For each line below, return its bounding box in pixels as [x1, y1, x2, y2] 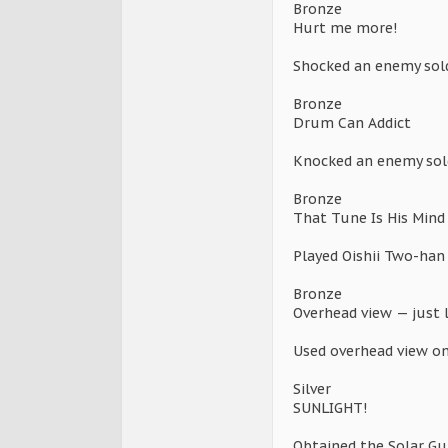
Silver [293, 380, 331, 399]
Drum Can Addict [293, 114, 411, 133]
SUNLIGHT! [293, 399, 367, 418]
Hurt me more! [293, 19, 397, 38]
